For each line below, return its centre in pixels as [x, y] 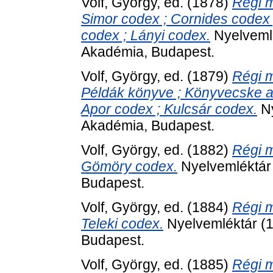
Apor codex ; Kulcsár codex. [169, 109]
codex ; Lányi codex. [146, 36]
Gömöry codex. [129, 166]
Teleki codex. [122, 223]
